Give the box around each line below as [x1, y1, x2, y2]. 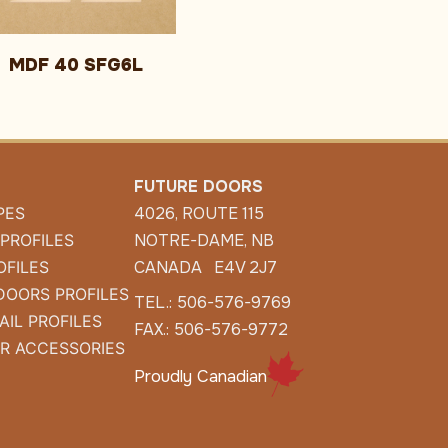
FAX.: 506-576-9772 [133, 319, 288, 341]
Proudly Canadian [133, 365, 267, 387]
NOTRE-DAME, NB [133, 230, 274, 252]
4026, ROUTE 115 [133, 203, 264, 225]
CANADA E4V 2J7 [133, 257, 277, 279]
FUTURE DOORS [133, 176, 263, 198]
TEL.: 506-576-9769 [133, 292, 291, 314]
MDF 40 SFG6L [9, 54, 143, 77]
